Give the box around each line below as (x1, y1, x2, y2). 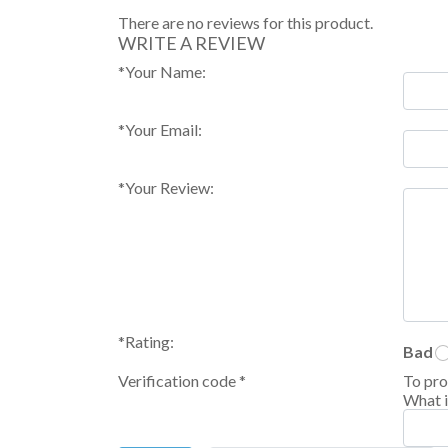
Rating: (125, 332, 174, 352)
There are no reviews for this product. (118, 13, 373, 33)
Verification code (118, 371, 239, 391)
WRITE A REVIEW (118, 32, 265, 55)
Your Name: (125, 62, 206, 82)
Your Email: (125, 120, 202, 140)
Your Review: (125, 178, 214, 198)
